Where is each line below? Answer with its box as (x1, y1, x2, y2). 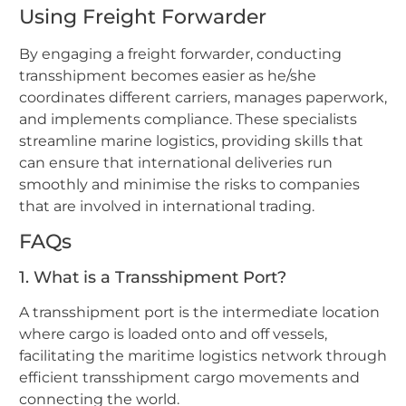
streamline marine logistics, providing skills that (19, 131, 363, 150)
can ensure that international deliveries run (19, 153, 333, 171)
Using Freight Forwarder (19, 4, 266, 29)
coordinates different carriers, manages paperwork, (19, 88, 387, 106)
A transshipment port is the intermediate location (19, 304, 380, 322)
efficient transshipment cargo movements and (19, 369, 360, 387)
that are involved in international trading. (19, 197, 314, 215)
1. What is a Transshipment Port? (19, 267, 286, 288)
